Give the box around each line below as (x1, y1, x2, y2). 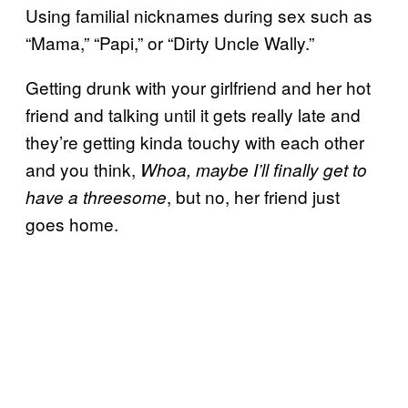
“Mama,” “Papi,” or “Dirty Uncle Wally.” (25, 29, 314, 55)
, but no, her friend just (167, 183, 340, 209)
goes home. (25, 210, 118, 236)
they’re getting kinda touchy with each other (25, 128, 364, 154)
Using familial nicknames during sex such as (25, 2, 372, 27)
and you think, (25, 156, 140, 181)
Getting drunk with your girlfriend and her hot (25, 74, 371, 99)
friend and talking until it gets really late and (25, 101, 361, 127)
